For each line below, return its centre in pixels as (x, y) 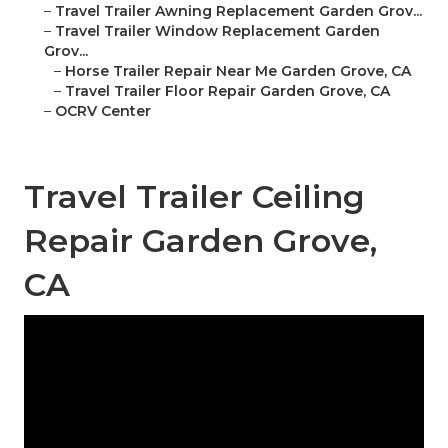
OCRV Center (103, 111)
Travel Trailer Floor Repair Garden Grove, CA (227, 91)
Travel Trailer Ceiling (194, 197)
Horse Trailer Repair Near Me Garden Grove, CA (238, 71)
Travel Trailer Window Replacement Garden (217, 31)
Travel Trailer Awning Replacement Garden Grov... (238, 11)
